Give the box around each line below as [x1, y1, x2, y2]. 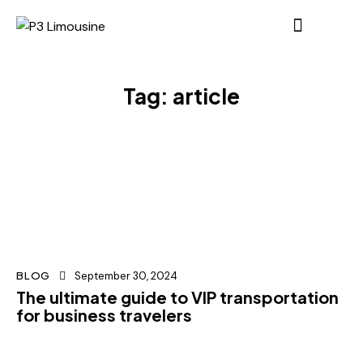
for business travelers [16, 305, 192, 326]
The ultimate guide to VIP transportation [16, 287, 339, 308]
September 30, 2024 [75, 269, 178, 284]
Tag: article [123, 83, 240, 110]
